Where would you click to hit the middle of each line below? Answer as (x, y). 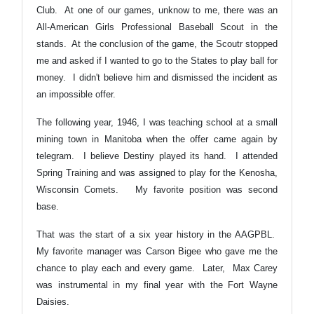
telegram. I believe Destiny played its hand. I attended (157, 156)
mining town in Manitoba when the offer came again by (157, 139)
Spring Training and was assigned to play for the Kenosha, (157, 172)
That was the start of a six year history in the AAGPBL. (157, 234)
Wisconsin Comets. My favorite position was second (157, 189)
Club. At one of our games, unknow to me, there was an (157, 10)
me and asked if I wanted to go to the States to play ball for (157, 60)
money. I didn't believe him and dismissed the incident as (157, 77)
